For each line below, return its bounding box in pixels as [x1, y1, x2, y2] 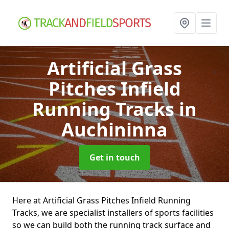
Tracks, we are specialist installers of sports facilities [12, 207, 214, 218]
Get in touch [89, 152, 140, 163]
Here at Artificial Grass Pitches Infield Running [12, 195, 191, 206]
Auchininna [61, 117, 168, 142]
